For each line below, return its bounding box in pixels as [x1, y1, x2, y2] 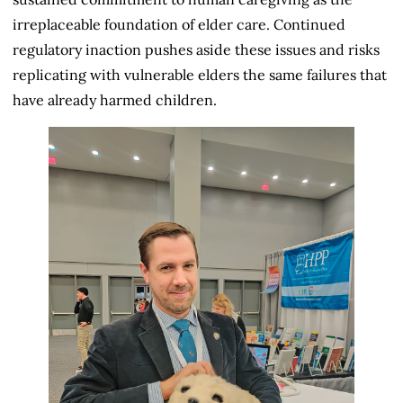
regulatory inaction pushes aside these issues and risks [13, 40, 380, 58]
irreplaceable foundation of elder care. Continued [13, 14, 345, 33]
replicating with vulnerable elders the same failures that [13, 65, 387, 84]
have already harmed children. [13, 90, 217, 109]
